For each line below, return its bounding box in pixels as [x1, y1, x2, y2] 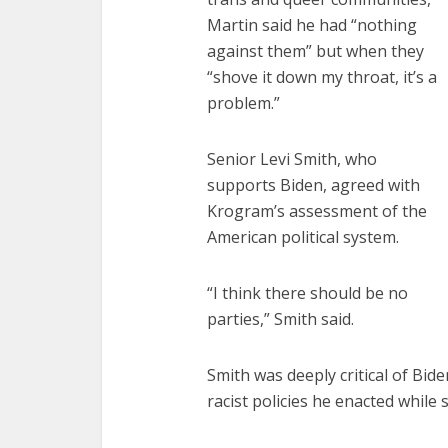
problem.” [207, 91, 280, 114]
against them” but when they [207, 39, 424, 62]
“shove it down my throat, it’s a [207, 65, 437, 88]
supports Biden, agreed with [207, 173, 420, 196]
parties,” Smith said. [207, 307, 354, 330]
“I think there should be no [207, 281, 408, 304]
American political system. [207, 225, 399, 248]
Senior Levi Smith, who [207, 147, 377, 170]
